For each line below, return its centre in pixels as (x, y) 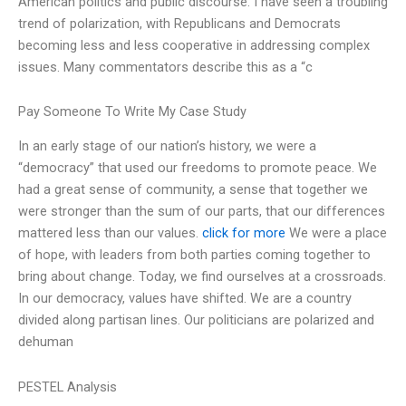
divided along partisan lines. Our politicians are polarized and (196, 320)
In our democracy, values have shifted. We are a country (185, 299)
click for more (244, 233)
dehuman (46, 342)
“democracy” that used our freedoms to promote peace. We (198, 168)
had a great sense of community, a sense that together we (193, 190)
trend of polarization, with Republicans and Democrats (179, 23)
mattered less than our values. (110, 233)
